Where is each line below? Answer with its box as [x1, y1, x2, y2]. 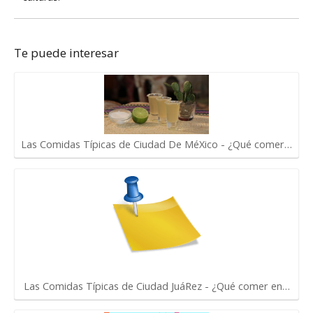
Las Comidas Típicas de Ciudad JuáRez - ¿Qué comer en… [23, 279, 290, 293]
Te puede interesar [14, 44, 119, 61]
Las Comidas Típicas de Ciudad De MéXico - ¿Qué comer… [21, 138, 292, 152]
